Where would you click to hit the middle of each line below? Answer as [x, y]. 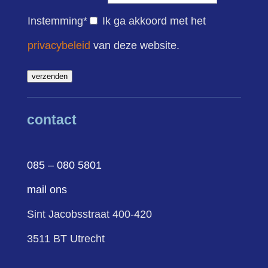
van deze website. [135, 45]
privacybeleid [59, 45]
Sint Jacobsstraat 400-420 [89, 214]
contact [51, 119]
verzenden [49, 76]
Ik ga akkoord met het [154, 21]
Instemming [55, 21]
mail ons [47, 189]
